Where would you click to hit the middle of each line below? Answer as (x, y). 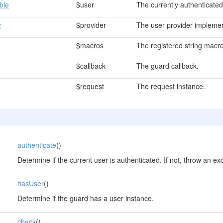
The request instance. (170, 86)
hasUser (30, 183)
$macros (90, 45)
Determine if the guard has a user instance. (85, 198)
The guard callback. (167, 66)
